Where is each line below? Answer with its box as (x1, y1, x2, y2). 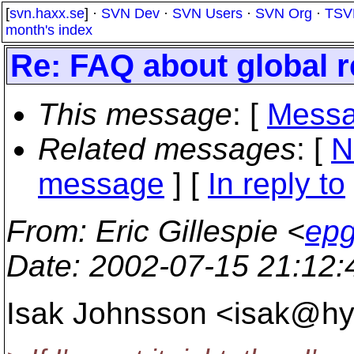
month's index (6, 22, 92, 38)
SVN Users (172, 6, 243, 21)
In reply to (208, 167, 345, 201)
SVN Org (255, 6, 312, 21)
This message (38, 97, 232, 131)
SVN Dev (101, 6, 160, 21)
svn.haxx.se (9, 6, 85, 21)
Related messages (38, 132, 296, 166)
